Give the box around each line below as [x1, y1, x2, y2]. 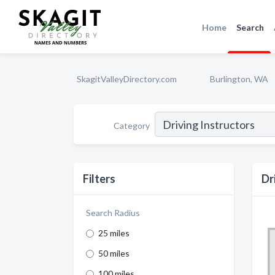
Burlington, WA [210, 74, 268, 84]
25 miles [98, 228, 130, 238]
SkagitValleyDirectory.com [77, 74, 177, 84]
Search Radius [86, 207, 140, 218]
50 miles [98, 248, 130, 258]
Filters [83, 172, 115, 185]
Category [114, 120, 150, 131]
